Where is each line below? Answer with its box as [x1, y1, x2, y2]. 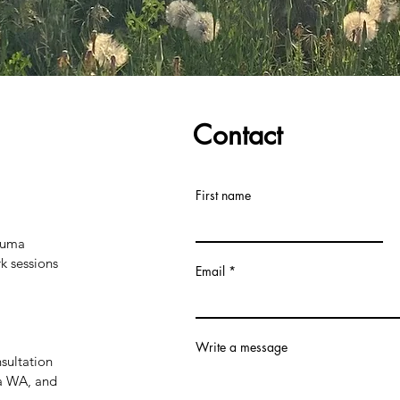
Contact [193, 116, 290, 153]
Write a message [196, 337, 287, 355]
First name [196, 186, 251, 204]
